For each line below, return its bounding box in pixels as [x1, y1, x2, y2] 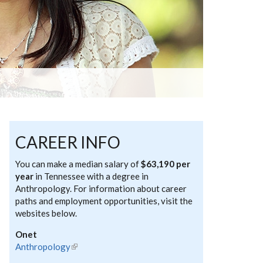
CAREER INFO [15, 132, 120, 152]
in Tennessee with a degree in [33, 171, 149, 181]
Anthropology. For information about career [15, 183, 187, 194]
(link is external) [70, 241, 132, 252]
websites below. [15, 208, 77, 218]
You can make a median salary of [15, 159, 141, 169]
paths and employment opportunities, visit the [15, 195, 193, 206]
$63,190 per [141, 159, 190, 169]
